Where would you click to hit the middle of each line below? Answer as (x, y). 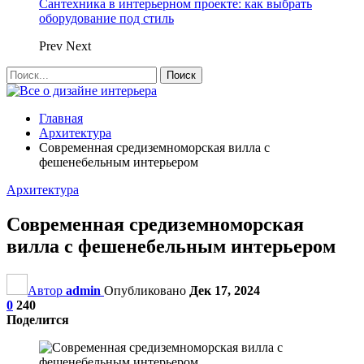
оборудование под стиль (106, 18)
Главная (61, 118)
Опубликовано (147, 290)
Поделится (38, 319)
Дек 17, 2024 (225, 290)
